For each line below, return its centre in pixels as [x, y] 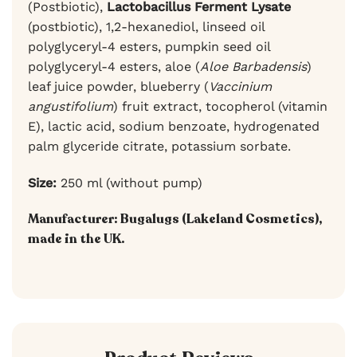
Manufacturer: [73, 219]
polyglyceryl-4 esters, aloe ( [114, 66]
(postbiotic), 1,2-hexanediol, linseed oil [146, 26]
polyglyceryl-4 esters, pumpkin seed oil [149, 46]
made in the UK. [76, 239]
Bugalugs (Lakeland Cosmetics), [220, 219]
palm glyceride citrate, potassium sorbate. [159, 146]
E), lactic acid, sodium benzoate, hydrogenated [174, 126]
